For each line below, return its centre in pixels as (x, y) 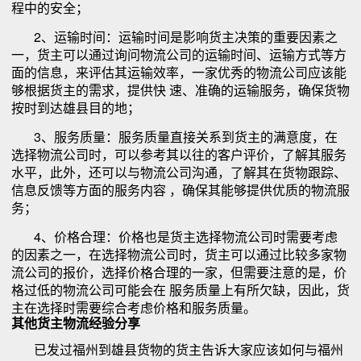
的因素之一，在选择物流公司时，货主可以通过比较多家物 (179, 254)
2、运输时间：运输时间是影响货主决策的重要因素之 (174, 36)
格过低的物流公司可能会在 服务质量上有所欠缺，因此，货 (180, 289)
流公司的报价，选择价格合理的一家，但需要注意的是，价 (179, 272)
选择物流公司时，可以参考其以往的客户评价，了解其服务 (179, 154)
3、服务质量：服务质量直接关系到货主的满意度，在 (174, 136)
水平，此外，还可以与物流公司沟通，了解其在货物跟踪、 (179, 172)
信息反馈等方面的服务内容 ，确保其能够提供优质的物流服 (180, 189)
